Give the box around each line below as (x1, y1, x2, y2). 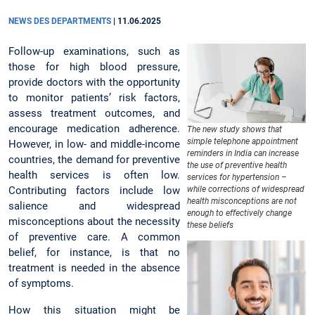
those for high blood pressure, (8, 60, 181, 74)
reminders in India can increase (187, 148, 300, 159)
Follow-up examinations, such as (8, 45, 181, 58)
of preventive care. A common (8, 231, 181, 244)
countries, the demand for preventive (8, 153, 181, 167)
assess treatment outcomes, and (8, 107, 181, 120)
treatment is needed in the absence (8, 262, 181, 275)
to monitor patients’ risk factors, (8, 91, 181, 105)
